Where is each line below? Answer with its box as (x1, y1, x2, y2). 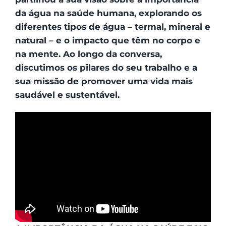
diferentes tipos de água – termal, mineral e (15, 22, 210, 32)
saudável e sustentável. (15, 90, 120, 100)
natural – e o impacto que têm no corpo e (15, 35, 200, 45)
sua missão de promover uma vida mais (15, 76, 193, 86)
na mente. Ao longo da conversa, (15, 49, 162, 59)
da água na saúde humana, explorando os (15, 8, 202, 18)
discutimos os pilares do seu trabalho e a (15, 63, 197, 73)
